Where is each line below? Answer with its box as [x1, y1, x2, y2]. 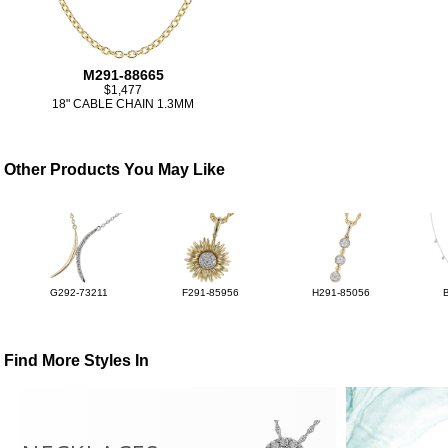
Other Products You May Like [4, 161, 226, 178]
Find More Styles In [4, 352, 150, 370]
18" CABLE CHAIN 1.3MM [52, 97, 195, 112]
